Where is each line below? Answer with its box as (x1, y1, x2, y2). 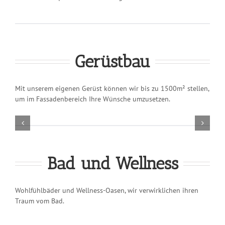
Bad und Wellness (47, 153, 178, 174)
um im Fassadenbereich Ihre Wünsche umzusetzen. (15, 94, 170, 103)
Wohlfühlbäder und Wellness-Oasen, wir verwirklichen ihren (15, 185, 198, 195)
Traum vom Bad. (15, 196, 64, 205)
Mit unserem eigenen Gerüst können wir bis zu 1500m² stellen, (15, 83, 209, 93)
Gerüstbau (75, 51, 150, 72)
